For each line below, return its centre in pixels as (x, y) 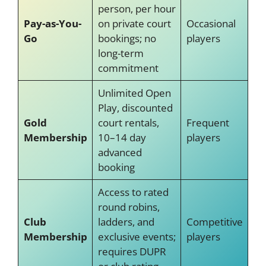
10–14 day (122, 137)
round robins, (129, 207)
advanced (120, 152)
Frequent (208, 123)
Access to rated (133, 192)
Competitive (214, 222)
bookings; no (127, 38)
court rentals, (128, 123)
